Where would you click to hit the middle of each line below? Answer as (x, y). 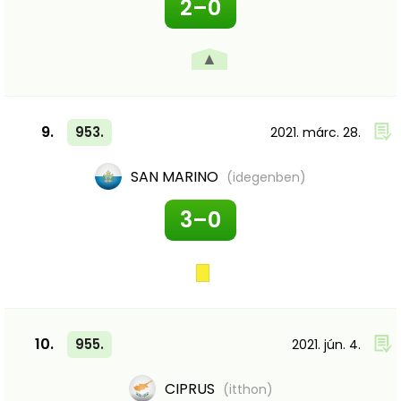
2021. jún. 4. (326, 345)
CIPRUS (191, 389)
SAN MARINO (176, 177)
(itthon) (247, 389)
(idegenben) (266, 177)
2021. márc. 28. (316, 132)
